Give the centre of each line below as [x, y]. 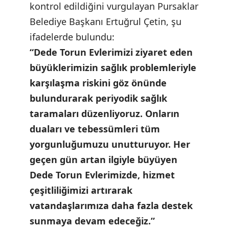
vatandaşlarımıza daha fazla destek [111, 206]
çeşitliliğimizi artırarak [81, 190]
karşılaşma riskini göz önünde [98, 83]
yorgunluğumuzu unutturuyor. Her [110, 144]
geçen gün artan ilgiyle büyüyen [103, 160]
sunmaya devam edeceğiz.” [92, 221]
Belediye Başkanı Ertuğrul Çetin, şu [105, 22]
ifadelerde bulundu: [72, 37]
